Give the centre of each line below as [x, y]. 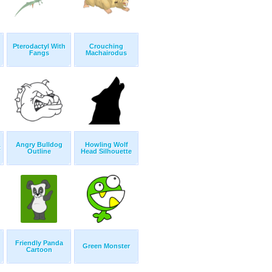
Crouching [106, 46]
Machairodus [106, 53]
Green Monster [106, 246]
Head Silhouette [106, 151]
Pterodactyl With [39, 46]
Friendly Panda [39, 243]
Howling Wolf [106, 145]
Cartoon [39, 250]
